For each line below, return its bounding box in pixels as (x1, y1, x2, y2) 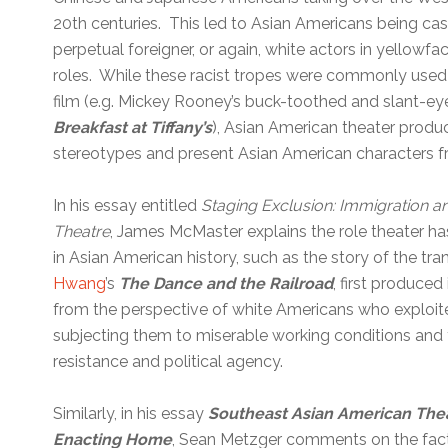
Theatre (53, 221, 111, 241)
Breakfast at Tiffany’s (53, 117, 213, 137)
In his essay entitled (53, 195, 202, 215)
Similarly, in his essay (53, 403, 209, 423)
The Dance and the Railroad (119, 273, 334, 293)
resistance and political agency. (53, 351, 284, 371)
